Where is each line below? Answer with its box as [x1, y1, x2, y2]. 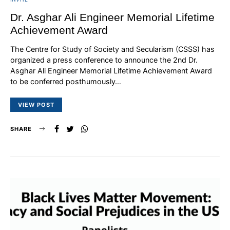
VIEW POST [18, 101, 54, 108]
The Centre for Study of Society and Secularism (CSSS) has [10, 44, 215, 53]
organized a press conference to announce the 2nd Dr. [10, 55, 198, 64]
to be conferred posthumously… [10, 76, 121, 86]
